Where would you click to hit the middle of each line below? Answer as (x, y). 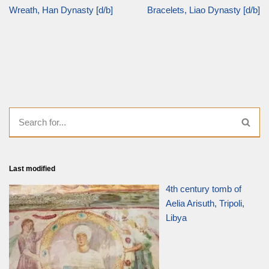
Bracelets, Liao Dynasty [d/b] (204, 10)
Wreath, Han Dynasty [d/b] (61, 10)
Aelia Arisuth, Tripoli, (205, 203)
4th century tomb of (204, 189)
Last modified (32, 168)
